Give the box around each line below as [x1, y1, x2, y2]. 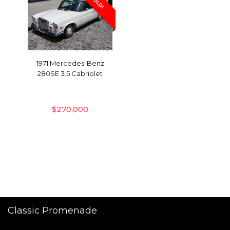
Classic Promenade [8, 205, 97, 217]
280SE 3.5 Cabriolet [37, 69, 103, 78]
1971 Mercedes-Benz [36, 59, 104, 68]
